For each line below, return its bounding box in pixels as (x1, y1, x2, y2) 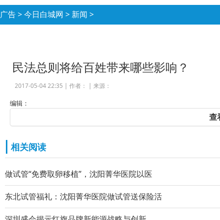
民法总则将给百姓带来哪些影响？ (12, 59, 189, 75)
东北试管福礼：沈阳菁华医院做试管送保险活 (5, 191, 162, 202)
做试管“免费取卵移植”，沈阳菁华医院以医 (5, 168, 152, 179)
